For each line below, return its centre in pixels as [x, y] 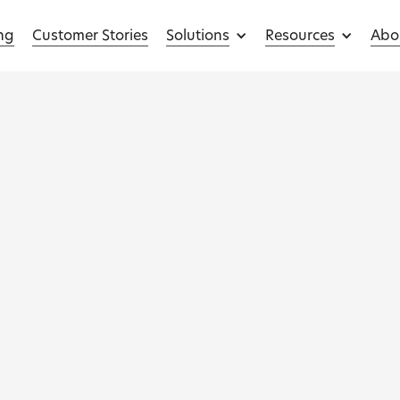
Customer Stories [90, 35]
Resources [300, 35]
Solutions [197, 35]
